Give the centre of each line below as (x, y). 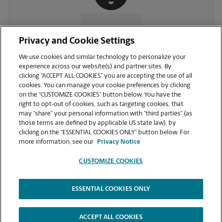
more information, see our (57, 142)
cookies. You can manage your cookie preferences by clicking (105, 85)
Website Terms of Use (123, 208)
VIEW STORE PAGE (107, 134)
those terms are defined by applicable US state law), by (98, 123)
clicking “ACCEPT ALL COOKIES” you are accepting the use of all (106, 76)
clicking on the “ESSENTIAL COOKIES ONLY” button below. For (104, 133)
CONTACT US (107, 29)
